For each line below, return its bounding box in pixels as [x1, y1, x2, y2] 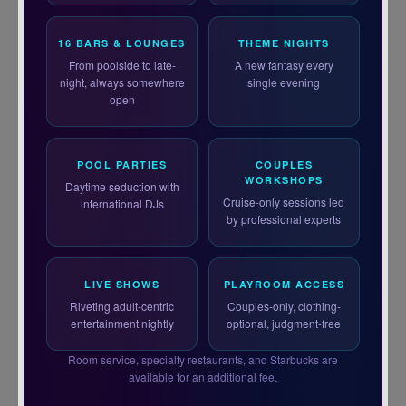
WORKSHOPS [245, 173, 324, 188]
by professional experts [227, 211, 342, 227]
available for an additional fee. [129, 369, 277, 385]
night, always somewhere [59, 74, 185, 91]
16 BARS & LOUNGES [58, 36, 186, 51]
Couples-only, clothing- [227, 298, 341, 314]
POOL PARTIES [77, 158, 168, 172]
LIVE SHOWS [84, 277, 160, 292]
